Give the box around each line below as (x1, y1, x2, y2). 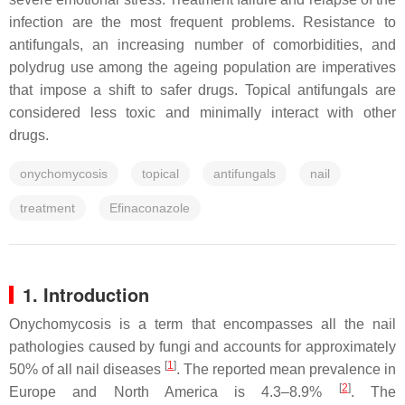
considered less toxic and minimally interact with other (9, 105, 396, 120)
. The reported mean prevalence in (176, 362, 396, 377)
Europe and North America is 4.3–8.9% (9, 384, 339, 400)
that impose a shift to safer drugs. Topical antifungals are (9, 82, 396, 98)
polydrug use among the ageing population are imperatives (9, 60, 396, 75)
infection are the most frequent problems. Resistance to (9, 14, 396, 30)
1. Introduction (23, 281, 149, 307)
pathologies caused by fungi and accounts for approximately (9, 339, 396, 354)
